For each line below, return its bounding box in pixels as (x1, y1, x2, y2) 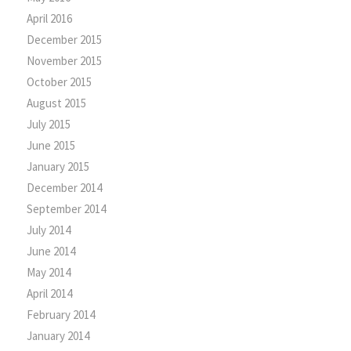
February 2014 (26, 306, 95, 322)
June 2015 (26, 137, 75, 153)
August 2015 (26, 95, 86, 110)
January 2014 (26, 327, 89, 343)
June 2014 (26, 243, 75, 259)
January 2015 (26, 158, 89, 174)
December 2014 (26, 179, 102, 195)
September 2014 (26, 201, 106, 216)
